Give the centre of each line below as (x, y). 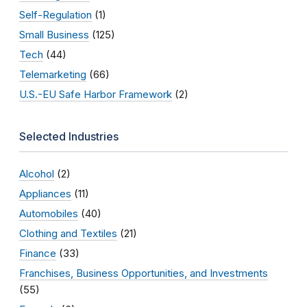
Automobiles (49, 213)
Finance (38, 253)
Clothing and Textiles (68, 233)
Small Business (54, 34)
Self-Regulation (56, 14)
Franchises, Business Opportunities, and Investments (144, 273)
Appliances (45, 193)
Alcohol (37, 173)
